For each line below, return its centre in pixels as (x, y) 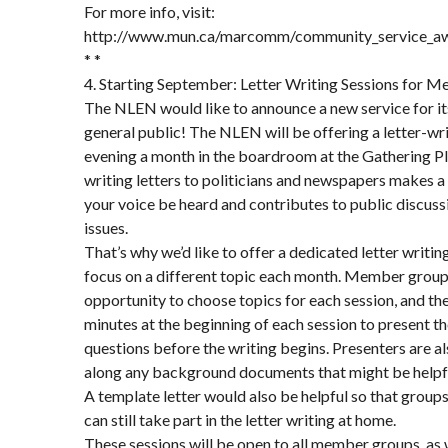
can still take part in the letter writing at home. (240, 419)
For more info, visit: (149, 11)
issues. (106, 227)
